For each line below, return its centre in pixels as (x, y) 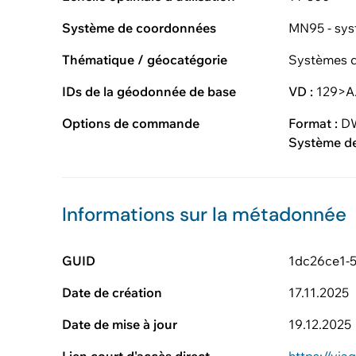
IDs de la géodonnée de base (149, 91)
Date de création (112, 292)
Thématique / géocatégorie (145, 60)
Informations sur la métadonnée (204, 214)
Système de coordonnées (139, 28)
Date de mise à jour (120, 324)
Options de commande (131, 123)
